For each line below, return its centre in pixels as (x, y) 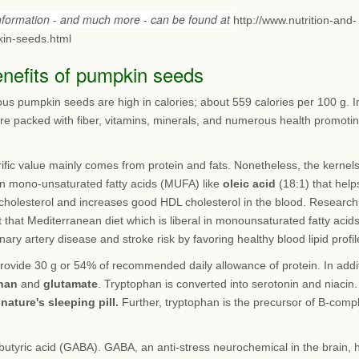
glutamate (71, 284)
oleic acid (249, 184)
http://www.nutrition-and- (295, 20)
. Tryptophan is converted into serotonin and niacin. (228, 284)
